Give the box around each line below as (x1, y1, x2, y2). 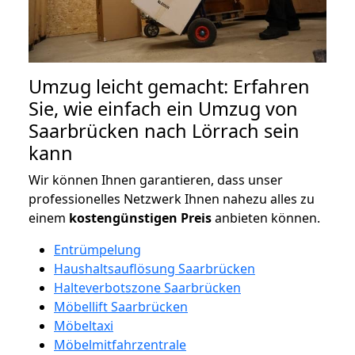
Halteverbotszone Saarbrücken (54, 278, 241, 296)
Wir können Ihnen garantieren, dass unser (29, 170, 283, 189)
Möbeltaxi (54, 316, 113, 334)
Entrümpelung (54, 240, 141, 258)
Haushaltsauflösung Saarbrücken (54, 259, 255, 277)
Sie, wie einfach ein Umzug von (29, 95, 298, 121)
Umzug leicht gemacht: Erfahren (29, 73, 310, 99)
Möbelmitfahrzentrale (54, 335, 186, 353)
